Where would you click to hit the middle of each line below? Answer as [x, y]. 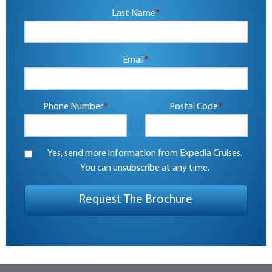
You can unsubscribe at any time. [145, 168]
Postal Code [194, 107]
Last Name [133, 14]
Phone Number [73, 107]
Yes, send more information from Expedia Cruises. [145, 154]
